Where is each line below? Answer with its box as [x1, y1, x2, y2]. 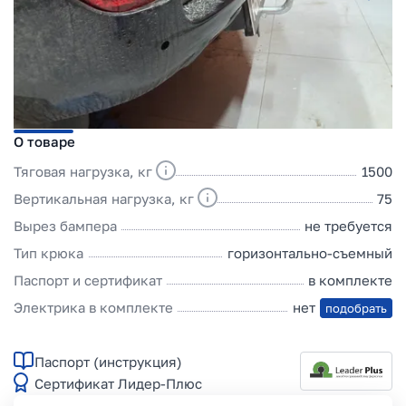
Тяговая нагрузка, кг [14, 162, 152, 179]
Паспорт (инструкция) [34, 353, 182, 371]
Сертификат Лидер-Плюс [34, 375, 202, 392]
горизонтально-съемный [227, 244, 392, 261]
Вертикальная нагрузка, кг [14, 189, 194, 207]
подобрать [325, 300, 387, 315]
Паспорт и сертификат [14, 271, 162, 288]
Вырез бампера [14, 217, 117, 234]
